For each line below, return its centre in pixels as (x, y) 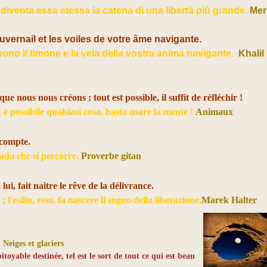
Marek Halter (229, 200)
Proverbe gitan (111, 156)
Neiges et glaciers (34, 243)
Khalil (250, 53)
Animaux (215, 112)
